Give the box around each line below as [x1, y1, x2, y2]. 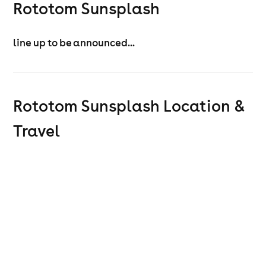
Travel [13, 121, 61, 141]
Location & [163, 96, 245, 116]
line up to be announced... [13, 36, 135, 49]
